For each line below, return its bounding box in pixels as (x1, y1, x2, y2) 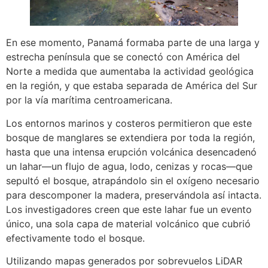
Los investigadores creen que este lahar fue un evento (6, 203, 252, 215)
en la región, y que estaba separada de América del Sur (6, 80, 257, 92)
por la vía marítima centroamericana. (6, 94, 172, 106)
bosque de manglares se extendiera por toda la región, (6, 131, 255, 144)
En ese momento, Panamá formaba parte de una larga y (6, 36, 260, 49)
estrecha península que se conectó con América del (6, 51, 240, 63)
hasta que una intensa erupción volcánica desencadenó (6, 145, 257, 158)
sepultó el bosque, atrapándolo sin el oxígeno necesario (6, 174, 260, 187)
